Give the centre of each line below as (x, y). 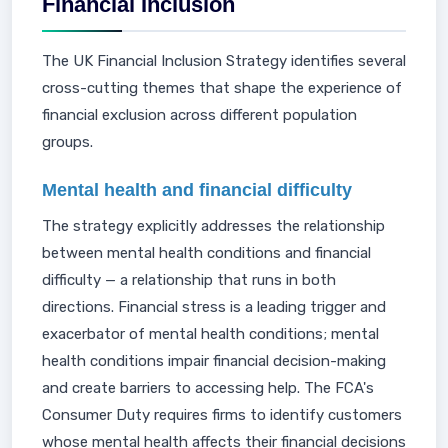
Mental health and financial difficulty (197, 190)
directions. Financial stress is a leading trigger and (214, 307)
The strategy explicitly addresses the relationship (213, 226)
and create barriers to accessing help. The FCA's (208, 388)
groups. (67, 142)
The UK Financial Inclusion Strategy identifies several (224, 61)
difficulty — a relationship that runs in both (189, 280)
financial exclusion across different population (199, 115)
